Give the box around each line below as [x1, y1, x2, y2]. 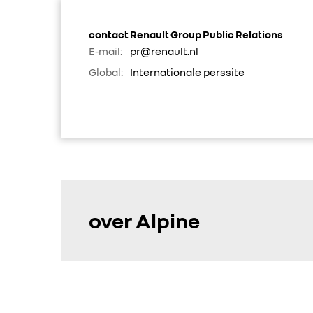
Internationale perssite [130, 66, 245, 78]
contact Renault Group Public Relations [89, 28, 283, 41]
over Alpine [89, 208, 200, 233]
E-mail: [89, 45, 122, 57]
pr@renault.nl [130, 45, 198, 57]
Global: [89, 66, 123, 78]
